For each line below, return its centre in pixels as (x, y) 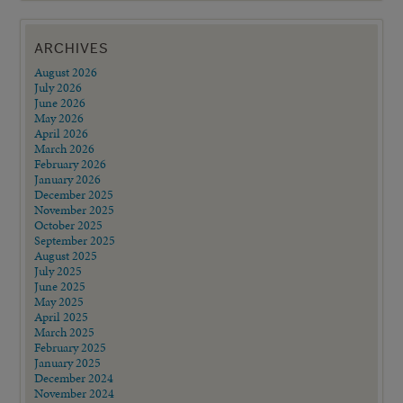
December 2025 (74, 194)
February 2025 (71, 347)
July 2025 (58, 270)
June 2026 (60, 102)
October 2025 (69, 224)
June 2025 (60, 286)
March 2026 (65, 148)
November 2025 (75, 209)
